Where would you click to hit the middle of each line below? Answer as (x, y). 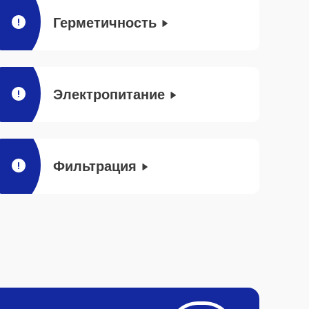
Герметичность (105, 23)
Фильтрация (95, 166)
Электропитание (109, 94)
